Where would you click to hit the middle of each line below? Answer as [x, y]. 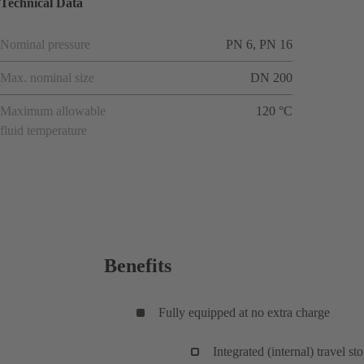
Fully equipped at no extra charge [244, 312]
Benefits [138, 265]
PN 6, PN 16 [259, 44]
